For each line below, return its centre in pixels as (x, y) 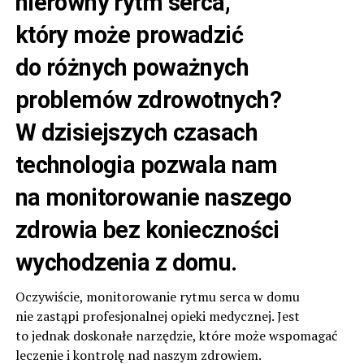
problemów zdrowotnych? (148, 100)
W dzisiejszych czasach (136, 132)
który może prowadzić (129, 35)
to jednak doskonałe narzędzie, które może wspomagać (176, 335)
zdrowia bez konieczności (147, 230)
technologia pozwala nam (146, 165)
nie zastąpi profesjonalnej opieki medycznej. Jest (157, 316)
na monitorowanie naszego (153, 197)
